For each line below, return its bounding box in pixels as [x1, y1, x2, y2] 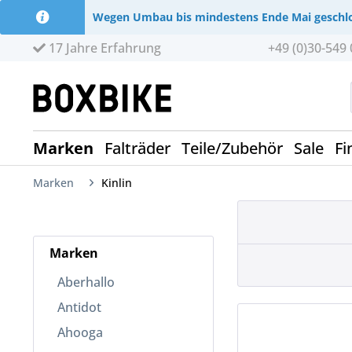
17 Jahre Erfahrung [46, 39, 161, 57]
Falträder [104, 137, 170, 159]
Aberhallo [57, 273, 115, 291]
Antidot [57, 299, 101, 317]
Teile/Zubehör [181, 137, 283, 159]
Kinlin [101, 175, 132, 191]
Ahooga [57, 324, 103, 342]
